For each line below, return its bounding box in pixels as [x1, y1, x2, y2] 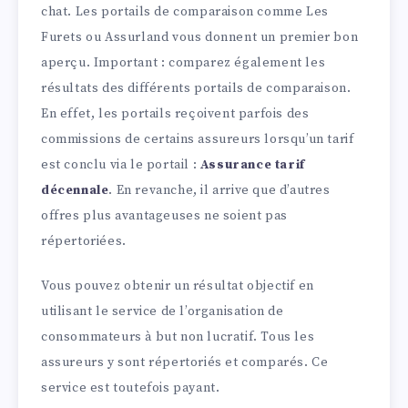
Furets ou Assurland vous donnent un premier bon [41, 28, 359, 46]
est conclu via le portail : [41, 156, 200, 173]
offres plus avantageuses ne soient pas [41, 207, 288, 224]
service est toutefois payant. [41, 379, 220, 396]
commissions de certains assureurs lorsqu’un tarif [41, 130, 354, 148]
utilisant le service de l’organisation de [41, 302, 284, 320]
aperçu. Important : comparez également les [41, 54, 326, 71]
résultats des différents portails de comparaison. [41, 79, 352, 97]
